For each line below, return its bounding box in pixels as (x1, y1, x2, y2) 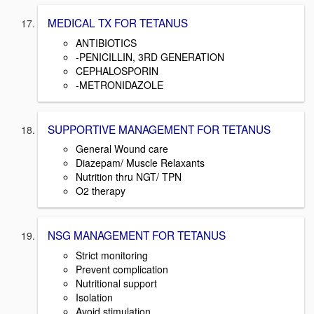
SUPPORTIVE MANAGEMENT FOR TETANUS (48, 121, 271, 137)
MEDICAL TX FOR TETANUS (48, 15, 188, 30)
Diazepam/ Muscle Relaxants (76, 156, 205, 170)
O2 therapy (76, 184, 125, 198)
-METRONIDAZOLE (76, 77, 163, 92)
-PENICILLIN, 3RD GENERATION (76, 49, 224, 64)
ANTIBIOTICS (76, 35, 137, 50)
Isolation (76, 290, 113, 305)
